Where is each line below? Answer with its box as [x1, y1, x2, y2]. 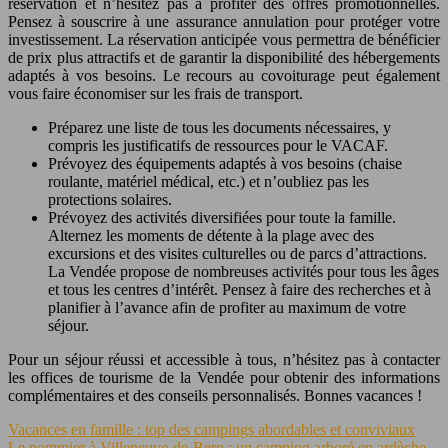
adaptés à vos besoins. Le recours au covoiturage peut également [8, 67, 440, 85]
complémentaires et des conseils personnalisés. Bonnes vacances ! [8, 387, 422, 405]
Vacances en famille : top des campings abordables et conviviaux [8, 421, 415, 439]
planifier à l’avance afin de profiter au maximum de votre [48, 299, 406, 317]
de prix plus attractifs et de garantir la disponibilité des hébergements [8, 49, 440, 67]
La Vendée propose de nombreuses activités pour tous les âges [48, 263, 439, 281]
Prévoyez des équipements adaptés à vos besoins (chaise [48, 155, 402, 173]
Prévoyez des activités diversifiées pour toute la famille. [48, 209, 396, 227]
